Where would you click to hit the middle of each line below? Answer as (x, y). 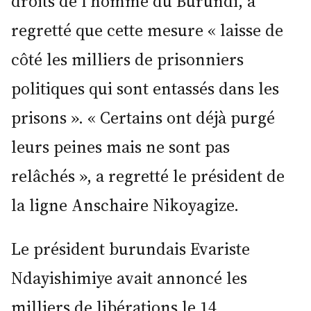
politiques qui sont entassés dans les (145, 88)
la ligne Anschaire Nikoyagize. (125, 205)
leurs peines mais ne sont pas (120, 146)
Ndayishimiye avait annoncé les (129, 278)
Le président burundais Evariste (131, 249)
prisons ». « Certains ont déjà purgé (143, 117)
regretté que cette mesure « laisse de (147, 30)
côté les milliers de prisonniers (127, 59)
